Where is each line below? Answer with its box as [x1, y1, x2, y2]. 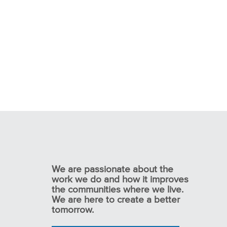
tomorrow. [52, 204, 94, 215]
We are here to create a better [52, 194, 180, 205]
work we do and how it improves [52, 174, 188, 185]
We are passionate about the [52, 164, 173, 175]
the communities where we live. [52, 184, 183, 195]
